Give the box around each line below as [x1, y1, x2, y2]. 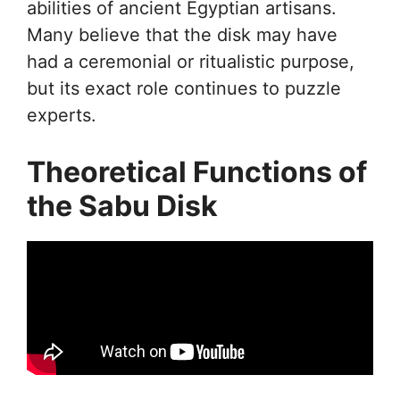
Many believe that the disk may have [27, 23, 337, 46]
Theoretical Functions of [27, 154, 367, 189]
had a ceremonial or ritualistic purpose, [27, 50, 354, 72]
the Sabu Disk [27, 187, 218, 223]
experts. [27, 104, 96, 126]
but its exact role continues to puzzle [27, 77, 341, 99]
